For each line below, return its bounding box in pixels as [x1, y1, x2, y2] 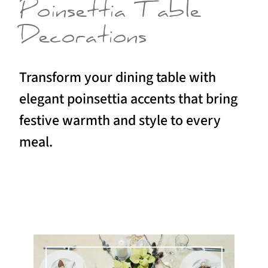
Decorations [19, 26, 147, 53]
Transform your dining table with [19, 66, 216, 88]
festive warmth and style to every [19, 109, 221, 131]
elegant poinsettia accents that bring [19, 88, 237, 109]
